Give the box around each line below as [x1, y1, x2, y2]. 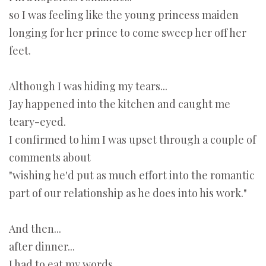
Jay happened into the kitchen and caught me [9, 97, 230, 112]
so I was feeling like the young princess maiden [9, 8, 239, 23]
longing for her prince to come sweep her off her [9, 26, 246, 40]
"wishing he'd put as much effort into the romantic [9, 168, 255, 183]
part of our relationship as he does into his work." [9, 186, 247, 201]
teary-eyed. [9, 115, 66, 129]
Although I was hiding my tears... [9, 79, 167, 94]
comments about [9, 150, 91, 165]
